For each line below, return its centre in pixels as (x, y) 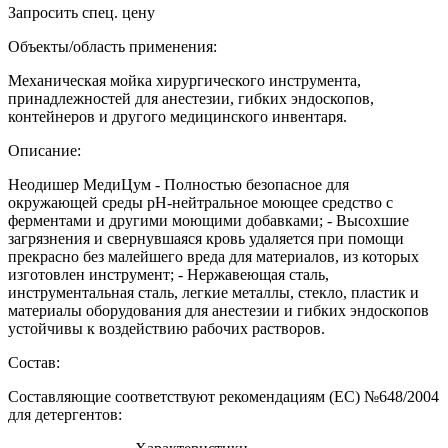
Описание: (46, 150)
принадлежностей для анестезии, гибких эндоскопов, (191, 98)
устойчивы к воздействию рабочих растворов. (166, 328)
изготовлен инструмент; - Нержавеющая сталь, (168, 274)
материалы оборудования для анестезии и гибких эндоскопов (218, 310)
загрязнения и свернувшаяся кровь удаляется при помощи (206, 238)
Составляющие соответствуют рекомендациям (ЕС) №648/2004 (223, 396)
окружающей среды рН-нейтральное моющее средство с (200, 202)
